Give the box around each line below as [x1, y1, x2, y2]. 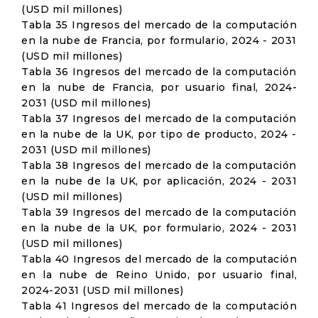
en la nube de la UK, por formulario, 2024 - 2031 [21, 221, 297, 234]
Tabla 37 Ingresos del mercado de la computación [21, 112, 297, 125]
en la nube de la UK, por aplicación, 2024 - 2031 [21, 175, 297, 187]
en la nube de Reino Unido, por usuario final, [21, 268, 297, 281]
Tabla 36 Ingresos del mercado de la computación [21, 65, 297, 78]
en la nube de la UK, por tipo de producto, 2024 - [21, 128, 297, 141]
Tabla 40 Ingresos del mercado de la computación [21, 253, 297, 265]
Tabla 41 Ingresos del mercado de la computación [21, 300, 297, 312]
